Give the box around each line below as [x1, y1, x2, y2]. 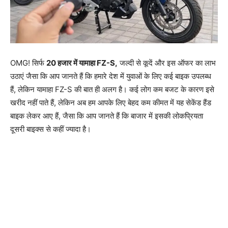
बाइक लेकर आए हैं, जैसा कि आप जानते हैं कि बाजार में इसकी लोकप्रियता [10, 110, 203, 121]
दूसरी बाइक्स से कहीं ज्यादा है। [10, 124, 91, 134]
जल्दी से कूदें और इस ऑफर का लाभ [118, 58, 216, 68]
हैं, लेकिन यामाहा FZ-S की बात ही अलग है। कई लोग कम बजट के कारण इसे [10, 84, 214, 94]
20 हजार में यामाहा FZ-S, [46, 58, 118, 68]
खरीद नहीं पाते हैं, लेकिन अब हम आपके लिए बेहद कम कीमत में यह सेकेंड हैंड [10, 97, 211, 107]
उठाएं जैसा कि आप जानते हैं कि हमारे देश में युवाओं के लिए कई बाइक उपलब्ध [10, 71, 211, 81]
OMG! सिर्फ [10, 58, 46, 68]
